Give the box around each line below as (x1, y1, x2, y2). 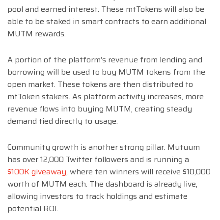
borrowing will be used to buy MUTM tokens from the (7, 65, 205, 78)
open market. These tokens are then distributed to (7, 78, 193, 90)
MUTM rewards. (7, 27, 66, 40)
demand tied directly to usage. (7, 114, 118, 127)
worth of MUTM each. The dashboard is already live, (7, 177, 197, 190)
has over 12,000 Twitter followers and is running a (7, 153, 189, 165)
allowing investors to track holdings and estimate (7, 190, 188, 202)
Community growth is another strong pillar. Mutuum (7, 140, 200, 153)
